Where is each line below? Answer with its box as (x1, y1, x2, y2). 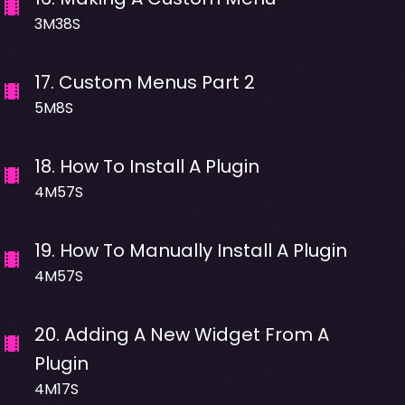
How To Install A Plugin (59, 153, 259, 179)
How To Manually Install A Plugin (59, 237, 347, 263)
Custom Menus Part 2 (58, 69, 255, 95)
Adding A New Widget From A (63, 321, 329, 347)
